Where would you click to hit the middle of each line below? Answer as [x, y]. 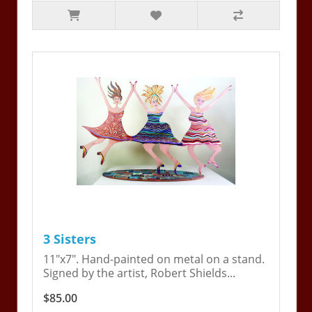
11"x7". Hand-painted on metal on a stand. [154, 259]
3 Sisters [70, 239]
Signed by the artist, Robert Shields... [140, 273]
